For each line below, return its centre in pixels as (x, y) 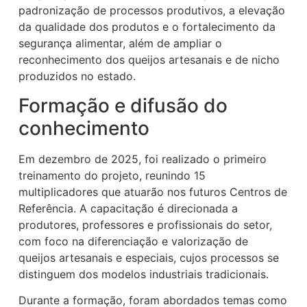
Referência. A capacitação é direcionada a (128, 208)
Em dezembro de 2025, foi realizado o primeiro (143, 159)
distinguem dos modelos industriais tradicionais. (144, 274)
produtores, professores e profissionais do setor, (146, 224)
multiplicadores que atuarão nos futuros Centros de (153, 192)
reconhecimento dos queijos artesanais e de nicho (149, 60)
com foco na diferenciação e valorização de (134, 241)
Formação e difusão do (123, 105)
